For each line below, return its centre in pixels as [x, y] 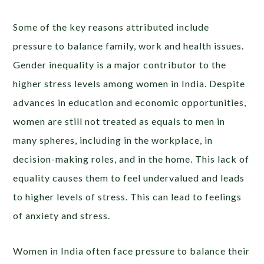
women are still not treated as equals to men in [119, 121]
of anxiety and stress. [63, 215]
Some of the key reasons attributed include [111, 27]
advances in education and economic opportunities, [130, 102]
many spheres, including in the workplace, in [113, 140]
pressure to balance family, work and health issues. [129, 45]
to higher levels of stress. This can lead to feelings [128, 196]
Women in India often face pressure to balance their [132, 250]
